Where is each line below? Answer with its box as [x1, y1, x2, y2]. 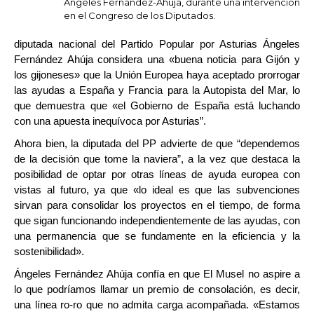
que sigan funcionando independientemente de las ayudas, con [14, 214, 300, 226]
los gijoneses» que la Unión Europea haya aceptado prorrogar [14, 69, 300, 81]
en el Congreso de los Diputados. [64, 10, 215, 21]
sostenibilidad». [14, 245, 84, 257]
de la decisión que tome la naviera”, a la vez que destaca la [14, 153, 300, 165]
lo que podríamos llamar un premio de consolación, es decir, [14, 283, 300, 295]
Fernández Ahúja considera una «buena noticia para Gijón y [14, 53, 300, 65]
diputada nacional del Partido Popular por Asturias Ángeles [14, 38, 300, 50]
